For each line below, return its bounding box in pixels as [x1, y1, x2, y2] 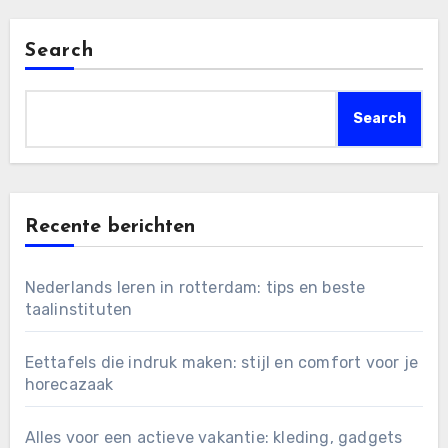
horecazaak [24, 374, 114, 394]
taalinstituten [24, 299, 133, 319]
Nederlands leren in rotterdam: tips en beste [24, 277, 366, 297]
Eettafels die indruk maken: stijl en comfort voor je [24, 352, 418, 372]
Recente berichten [24, 216, 195, 237]
